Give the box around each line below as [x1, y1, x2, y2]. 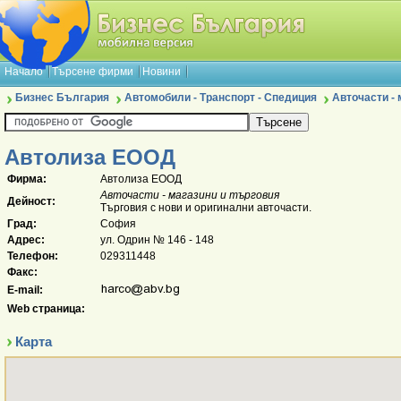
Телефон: [7, 250, 58, 262]
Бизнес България [15, 91, 109, 104]
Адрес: [7, 234, 45, 246]
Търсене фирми [52, 65, 133, 78]
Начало [4, 65, 43, 78]
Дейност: [7, 195, 55, 208]
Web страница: [7, 303, 85, 315]
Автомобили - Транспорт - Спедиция [124, 91, 317, 104]
